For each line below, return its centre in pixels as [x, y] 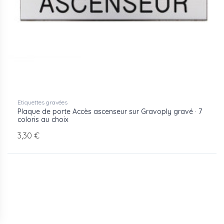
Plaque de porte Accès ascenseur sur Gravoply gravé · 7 [110, 112]
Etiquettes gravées [42, 102]
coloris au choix [43, 120]
